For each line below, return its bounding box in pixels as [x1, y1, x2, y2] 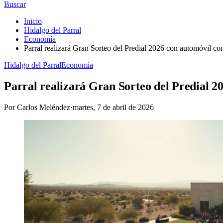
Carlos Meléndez [17, 103, 70, 111]
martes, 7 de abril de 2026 [73, 103, 154, 111]
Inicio [24, 16, 42, 25]
